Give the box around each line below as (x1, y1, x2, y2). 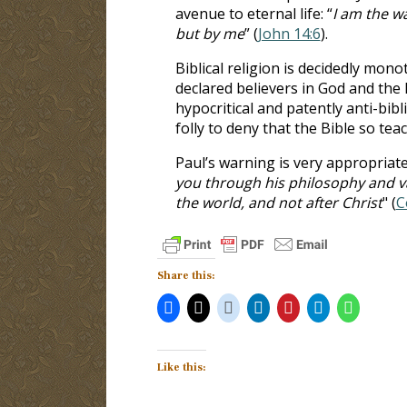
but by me (174, 23, 244, 44)
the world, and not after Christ (174, 192, 382, 213)
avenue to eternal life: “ (174, 3, 333, 24)
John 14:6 (257, 23, 321, 44)
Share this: (156, 268, 215, 283)
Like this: (156, 360, 206, 374)
